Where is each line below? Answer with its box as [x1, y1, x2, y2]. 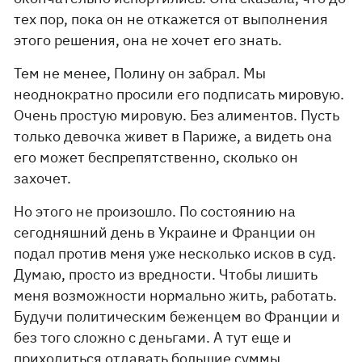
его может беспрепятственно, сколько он [14, 148, 299, 166]
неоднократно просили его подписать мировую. [14, 85, 345, 103]
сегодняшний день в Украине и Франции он [14, 223, 317, 242]
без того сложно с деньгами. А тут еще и [14, 328, 293, 347]
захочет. [14, 169, 72, 187]
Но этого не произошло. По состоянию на [14, 202, 297, 221]
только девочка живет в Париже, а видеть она [14, 127, 333, 145]
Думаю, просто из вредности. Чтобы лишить [14, 265, 318, 284]
